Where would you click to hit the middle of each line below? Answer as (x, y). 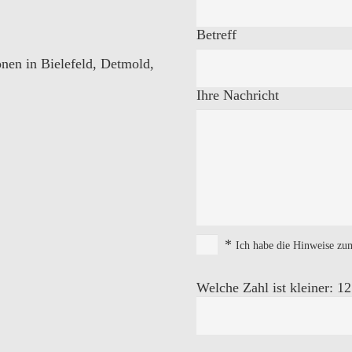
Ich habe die (264, 245)
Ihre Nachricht (238, 95)
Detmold (125, 63)
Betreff (217, 35)
